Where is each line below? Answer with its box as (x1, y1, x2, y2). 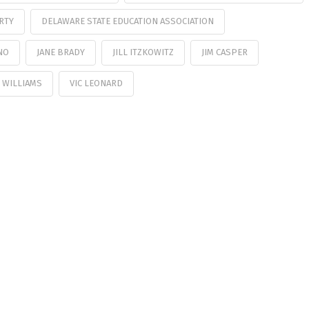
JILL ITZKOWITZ (112, 47, 174, 57)
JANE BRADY (36, 47, 85, 57)
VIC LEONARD (69, 77, 123, 88)
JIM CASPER (201, 47, 248, 57)
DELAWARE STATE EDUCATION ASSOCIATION (41, 16, 214, 27)
